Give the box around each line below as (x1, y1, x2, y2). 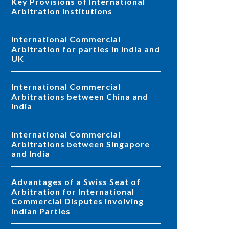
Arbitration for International (11, 187, 134, 197)
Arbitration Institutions (11, 6, 112, 16)
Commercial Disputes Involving (11, 196, 144, 207)
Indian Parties (11, 206, 71, 216)
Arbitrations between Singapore (11, 139, 150, 149)
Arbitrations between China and (11, 91, 148, 102)
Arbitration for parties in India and (11, 44, 160, 54)
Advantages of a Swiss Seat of (11, 177, 17, 187)
